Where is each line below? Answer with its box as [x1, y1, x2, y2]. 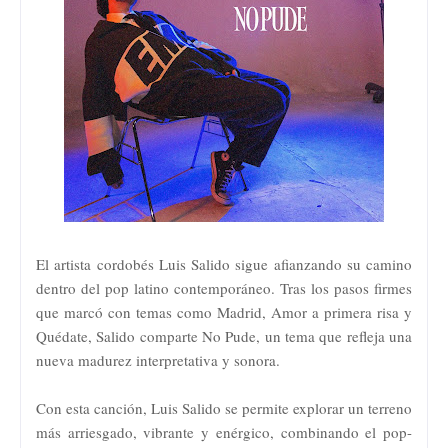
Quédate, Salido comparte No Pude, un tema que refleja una [36, 325, 412, 346]
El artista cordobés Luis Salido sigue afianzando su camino [36, 253, 412, 274]
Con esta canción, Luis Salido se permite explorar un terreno [36, 397, 412, 418]
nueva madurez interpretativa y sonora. [36, 349, 280, 370]
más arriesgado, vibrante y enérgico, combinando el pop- [36, 421, 412, 442]
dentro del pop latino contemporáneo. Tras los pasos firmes [36, 277, 412, 298]
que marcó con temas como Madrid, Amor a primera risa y [36, 301, 412, 322]
